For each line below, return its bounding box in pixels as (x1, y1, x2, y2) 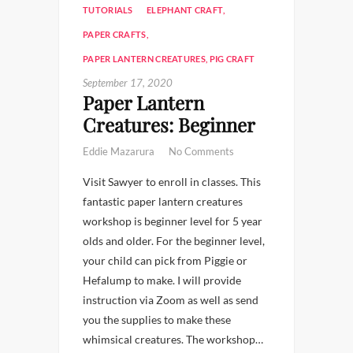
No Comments (169, 145, 234, 158)
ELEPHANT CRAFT (147, 5, 224, 15)
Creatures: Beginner (83, 112, 255, 137)
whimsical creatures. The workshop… (83, 333, 263, 346)
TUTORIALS (83, 5, 133, 15)
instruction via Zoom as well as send (83, 293, 258, 307)
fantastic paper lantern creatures (83, 195, 243, 208)
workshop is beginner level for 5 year (83, 214, 262, 228)
